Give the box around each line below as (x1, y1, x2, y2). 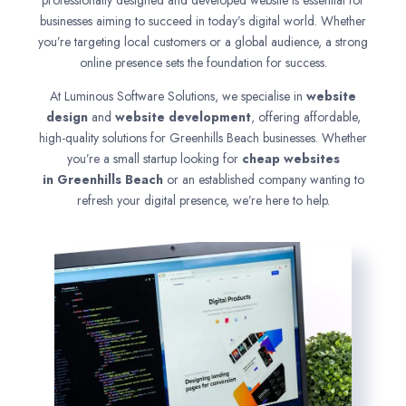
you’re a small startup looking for (66, 150, 242, 168)
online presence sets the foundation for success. (79, 53, 327, 72)
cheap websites (241, 150, 340, 168)
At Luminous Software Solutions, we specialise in (50, 87, 306, 105)
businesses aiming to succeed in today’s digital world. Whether (40, 12, 366, 30)
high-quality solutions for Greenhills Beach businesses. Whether (39, 129, 367, 147)
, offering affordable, (250, 108, 361, 126)
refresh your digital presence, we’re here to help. (76, 191, 330, 209)
